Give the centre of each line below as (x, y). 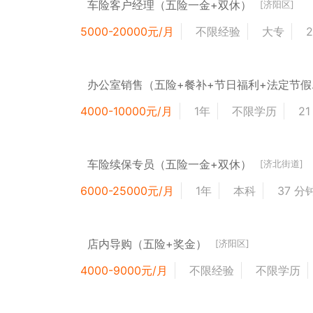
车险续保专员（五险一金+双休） (170, 164)
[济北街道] (282, 164)
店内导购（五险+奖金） (147, 243)
